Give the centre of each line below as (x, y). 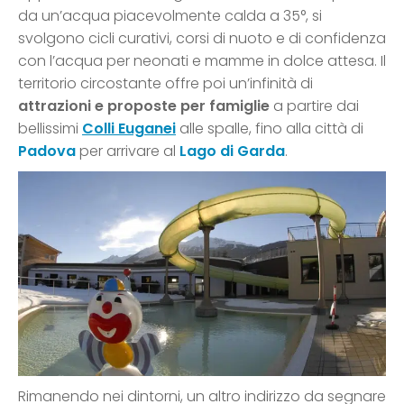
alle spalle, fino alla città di (270, 129)
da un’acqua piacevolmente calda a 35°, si (170, 16)
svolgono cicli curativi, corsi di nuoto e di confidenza (202, 39)
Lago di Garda (232, 151)
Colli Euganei (129, 129)
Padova (47, 151)
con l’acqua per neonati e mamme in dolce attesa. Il (202, 61)
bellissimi (50, 129)
